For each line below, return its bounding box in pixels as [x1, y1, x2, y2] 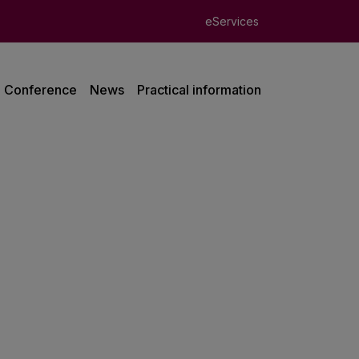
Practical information [137, 82, 261, 98]
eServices [205, 14, 259, 28]
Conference [4, 82, 77, 98]
